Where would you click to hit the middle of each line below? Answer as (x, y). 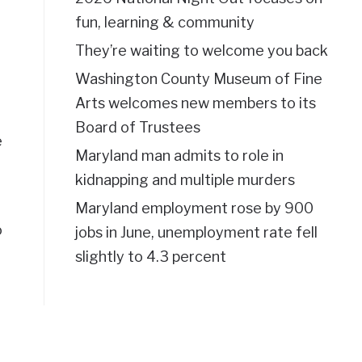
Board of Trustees (137, 127)
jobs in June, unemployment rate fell (196, 232)
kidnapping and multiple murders (185, 179)
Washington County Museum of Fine (198, 78)
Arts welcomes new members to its (195, 103)
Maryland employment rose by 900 (194, 208)
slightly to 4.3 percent (150, 256)
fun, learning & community (164, 22)
